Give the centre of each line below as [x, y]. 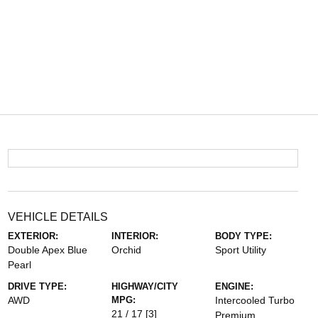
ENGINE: [235, 286]
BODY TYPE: [244, 236]
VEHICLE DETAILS [57, 217]
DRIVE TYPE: [37, 286]
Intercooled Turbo [255, 300]
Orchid [126, 250]
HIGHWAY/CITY [144, 286]
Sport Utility [241, 250]
